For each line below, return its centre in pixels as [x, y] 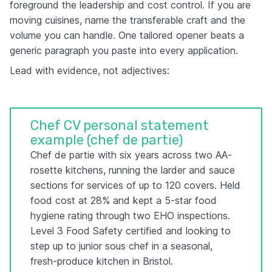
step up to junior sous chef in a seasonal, [121, 246]
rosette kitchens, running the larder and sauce [133, 170]
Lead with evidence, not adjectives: [90, 71]
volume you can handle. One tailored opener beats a [127, 36]
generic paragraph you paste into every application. [124, 51]
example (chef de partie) [107, 140]
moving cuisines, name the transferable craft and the [127, 20]
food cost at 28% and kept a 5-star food [124, 201]
